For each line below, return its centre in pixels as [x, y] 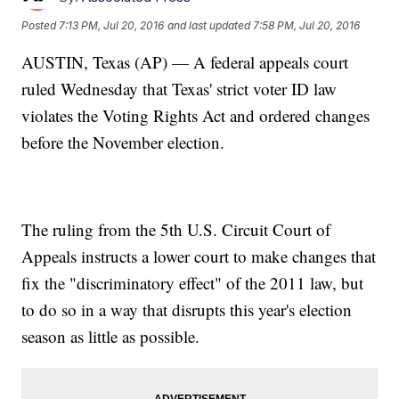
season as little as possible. [111, 337]
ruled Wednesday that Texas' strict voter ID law [179, 89]
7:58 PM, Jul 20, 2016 [307, 25]
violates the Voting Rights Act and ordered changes [196, 116]
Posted [41, 25]
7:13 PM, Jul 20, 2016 [112, 25]
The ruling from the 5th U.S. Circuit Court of [176, 230]
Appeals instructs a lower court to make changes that [199, 256]
